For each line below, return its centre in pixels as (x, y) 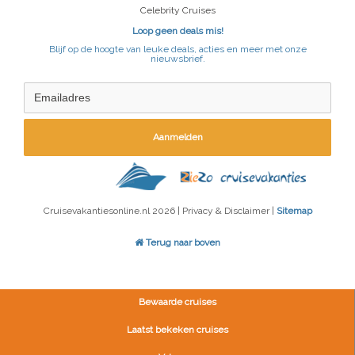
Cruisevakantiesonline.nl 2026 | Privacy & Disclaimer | (160, 210)
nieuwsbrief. (177, 59)
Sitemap (294, 210)
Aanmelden (177, 137)
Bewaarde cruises (177, 302)
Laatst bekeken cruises (177, 329)
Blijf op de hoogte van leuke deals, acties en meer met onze (177, 50)
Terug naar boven (182, 242)
